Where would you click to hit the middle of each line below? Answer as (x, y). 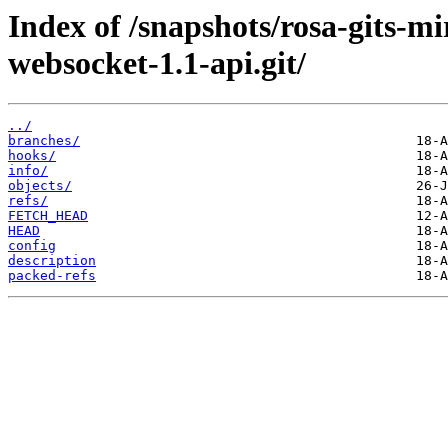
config (32, 246)
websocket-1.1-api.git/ (157, 63)
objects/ (40, 186)
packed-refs (52, 276)
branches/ (44, 141)
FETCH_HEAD (48, 216)
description (52, 261)
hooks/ (32, 156)
